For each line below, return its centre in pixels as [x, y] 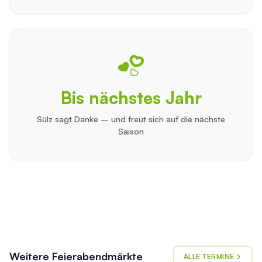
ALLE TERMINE [209, 256]
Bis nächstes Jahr [131, 97]
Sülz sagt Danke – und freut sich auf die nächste [131, 119]
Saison [131, 131]
